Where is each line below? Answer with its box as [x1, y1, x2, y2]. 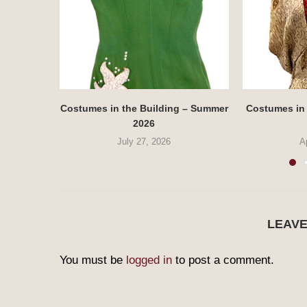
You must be [60, 254, 126, 267]
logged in [126, 254, 172, 267]
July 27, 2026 [117, 136, 171, 147]
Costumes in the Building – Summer [60, 103, 228, 114]
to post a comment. [172, 254, 274, 267]
